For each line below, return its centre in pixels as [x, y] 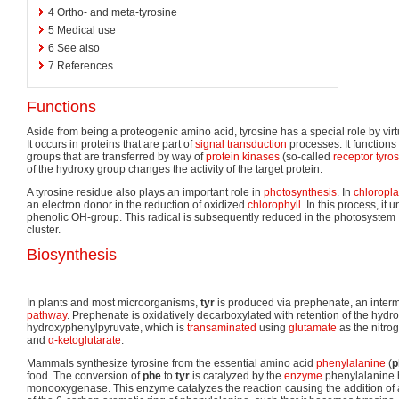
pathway [47, 315]
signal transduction [241, 144]
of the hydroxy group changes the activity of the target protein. [175, 169]
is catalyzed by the [237, 375]
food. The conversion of [85, 375]
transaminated [222, 327]
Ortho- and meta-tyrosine [117, 12]
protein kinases [243, 156]
